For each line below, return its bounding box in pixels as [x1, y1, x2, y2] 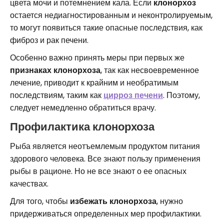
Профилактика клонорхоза [10, 118, 154, 134]
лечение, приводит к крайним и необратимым [10, 76, 178, 88]
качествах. [10, 177, 48, 189]
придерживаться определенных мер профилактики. [10, 207, 201, 219]
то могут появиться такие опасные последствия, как [10, 21, 202, 33]
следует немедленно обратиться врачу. [10, 101, 156, 113]
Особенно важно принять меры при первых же [10, 51, 184, 63]
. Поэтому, [163, 89, 200, 101]
